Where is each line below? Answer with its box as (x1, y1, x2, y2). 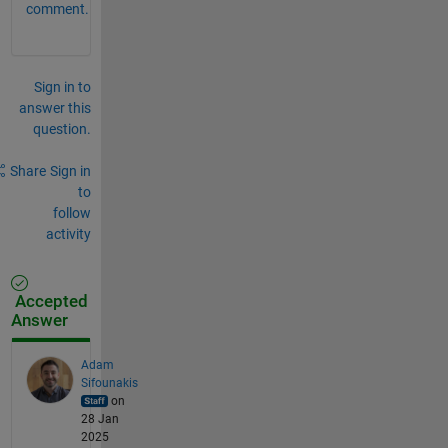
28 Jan (80, 411, 119, 426)
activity (45, 225, 91, 242)
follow (52, 204, 91, 221)
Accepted (10, 291, 88, 311)
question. (32, 120, 91, 137)
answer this (18, 99, 91, 116)
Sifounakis (80, 375, 138, 390)
